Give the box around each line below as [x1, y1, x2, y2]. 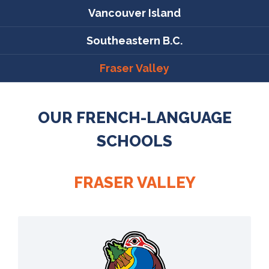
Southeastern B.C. [86, 34, 183, 47]
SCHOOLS [97, 131, 172, 150]
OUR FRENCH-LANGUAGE [37, 108, 232, 127]
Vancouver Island [88, 6, 181, 19]
